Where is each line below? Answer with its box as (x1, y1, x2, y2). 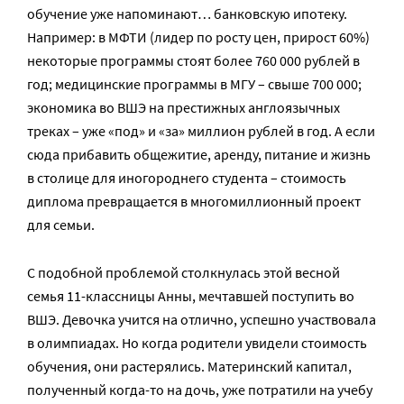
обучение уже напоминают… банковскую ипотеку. (27, 5, 347, 23)
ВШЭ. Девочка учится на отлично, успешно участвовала (27, 310, 376, 329)
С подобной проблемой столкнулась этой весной (27, 263, 340, 282)
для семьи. (27, 216, 95, 234)
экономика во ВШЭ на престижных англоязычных (27, 98, 340, 117)
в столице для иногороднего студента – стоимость (27, 169, 346, 188)
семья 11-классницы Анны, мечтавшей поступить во (27, 287, 354, 306)
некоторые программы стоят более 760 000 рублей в (27, 51, 360, 70)
